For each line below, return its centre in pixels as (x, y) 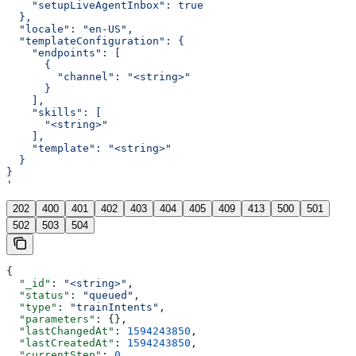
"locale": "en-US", (70, 29)
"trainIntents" (114, 308)
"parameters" (51, 319)
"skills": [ (54, 113)
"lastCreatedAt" (60, 343)
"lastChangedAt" (60, 331)
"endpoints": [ (64, 53)
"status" (38, 296)
